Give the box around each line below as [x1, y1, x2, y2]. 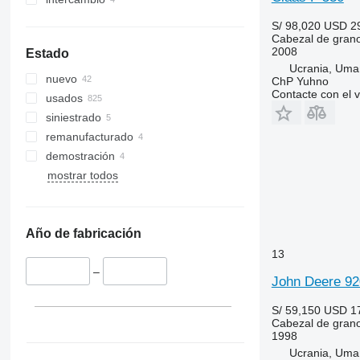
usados [45, 92, 83, 105]
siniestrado [45, 111, 101, 125]
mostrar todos [47, 169, 118, 182]
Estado [25, 47, 69, 61]
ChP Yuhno [271, 75, 329, 88]
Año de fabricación [25, 227, 141, 241]
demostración [45, 149, 115, 163]
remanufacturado [45, 130, 133, 144]
